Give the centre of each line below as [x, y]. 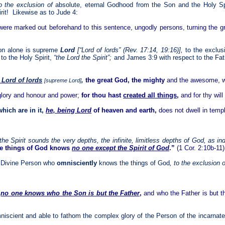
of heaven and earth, [124, 110]
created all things [150, 95]
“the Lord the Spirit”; [84, 58]
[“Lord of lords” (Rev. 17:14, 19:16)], [130, 50]
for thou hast [102, 95]
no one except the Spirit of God [121, 148]
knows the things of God [133, 163]
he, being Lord [69, 110]
